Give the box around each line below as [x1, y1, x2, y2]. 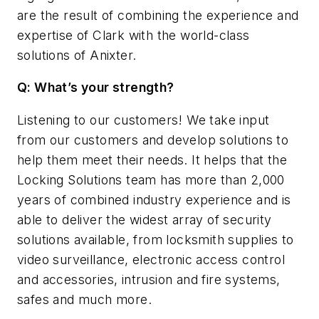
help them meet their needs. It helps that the [17, 152, 287, 167]
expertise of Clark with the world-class [17, 27, 250, 43]
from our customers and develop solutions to [17, 132, 289, 147]
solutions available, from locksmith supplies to [17, 231, 294, 247]
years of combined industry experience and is [17, 192, 291, 207]
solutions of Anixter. [17, 47, 137, 63]
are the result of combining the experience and [17, 7, 299, 23]
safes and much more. [17, 291, 152, 307]
